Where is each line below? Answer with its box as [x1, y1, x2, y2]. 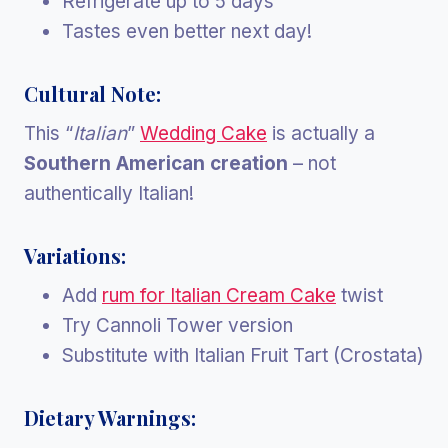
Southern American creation [24, 152, 288, 176]
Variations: [24, 242, 126, 270]
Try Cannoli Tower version [62, 314, 293, 338]
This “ [24, 122, 73, 146]
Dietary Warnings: [24, 404, 196, 432]
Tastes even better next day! [62, 20, 312, 44]
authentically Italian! [24, 182, 194, 206]
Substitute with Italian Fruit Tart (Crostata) [62, 344, 424, 368]
